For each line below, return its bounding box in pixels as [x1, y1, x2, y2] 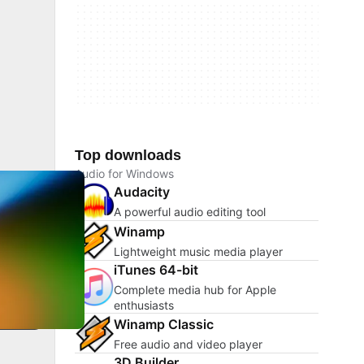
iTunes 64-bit [114, 262, 198, 278]
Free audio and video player [114, 336, 262, 351]
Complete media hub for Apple [114, 283, 276, 297]
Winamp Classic [114, 315, 214, 332]
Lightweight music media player [114, 244, 283, 258]
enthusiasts [114, 298, 174, 312]
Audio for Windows [75, 167, 174, 180]
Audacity [114, 183, 170, 200]
